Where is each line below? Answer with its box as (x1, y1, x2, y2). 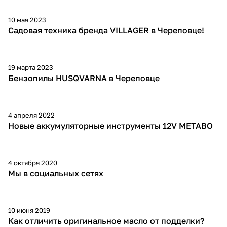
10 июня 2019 (8, 206, 50, 214)
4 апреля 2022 (8, 111, 55, 119)
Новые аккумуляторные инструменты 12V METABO (8, 121, 213, 131)
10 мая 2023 (8, 16, 46, 24)
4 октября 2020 (8, 159, 57, 167)
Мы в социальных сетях (8, 168, 103, 178)
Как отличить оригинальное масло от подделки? (8, 216, 204, 226)
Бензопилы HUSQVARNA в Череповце (109, 73, 160, 83)
